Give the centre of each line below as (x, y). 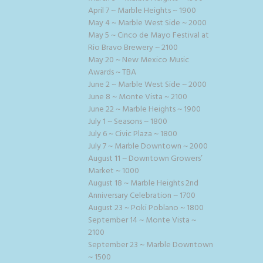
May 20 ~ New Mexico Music (139, 60)
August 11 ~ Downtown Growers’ (145, 159)
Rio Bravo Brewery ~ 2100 (133, 48)
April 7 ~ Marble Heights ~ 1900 (142, 11)
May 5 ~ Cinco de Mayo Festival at (149, 35)
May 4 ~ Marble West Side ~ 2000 (147, 23)
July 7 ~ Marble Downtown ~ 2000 (148, 146)
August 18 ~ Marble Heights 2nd (143, 183)
